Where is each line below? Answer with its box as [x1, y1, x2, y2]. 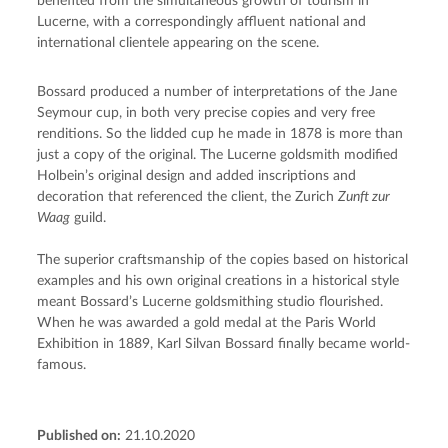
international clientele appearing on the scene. [37, 35, 320, 50]
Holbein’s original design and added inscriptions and [37, 168, 357, 183]
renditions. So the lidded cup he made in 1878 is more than [37, 126, 404, 141]
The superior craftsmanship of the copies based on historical [37, 252, 409, 267]
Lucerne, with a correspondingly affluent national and [37, 14, 367, 29]
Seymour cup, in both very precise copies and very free [37, 105, 376, 120]
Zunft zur [338, 189, 391, 204]
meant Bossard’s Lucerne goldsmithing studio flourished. [37, 294, 384, 309]
